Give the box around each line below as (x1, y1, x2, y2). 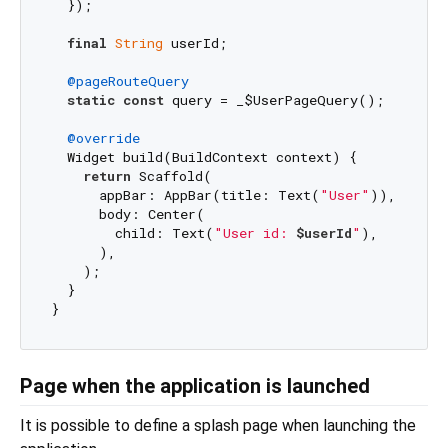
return (82, 167, 131, 186)
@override (66, 129, 140, 148)
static (66, 91, 115, 110)
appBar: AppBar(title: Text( (50, 186, 320, 205)
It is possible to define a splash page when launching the (20, 415, 416, 435)
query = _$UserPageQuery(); (163, 91, 384, 110)
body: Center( (50, 205, 205, 224)
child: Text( (50, 224, 214, 243)
